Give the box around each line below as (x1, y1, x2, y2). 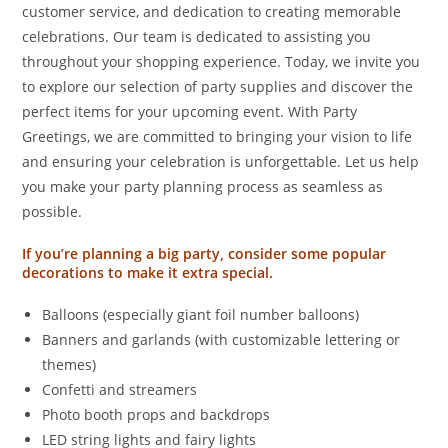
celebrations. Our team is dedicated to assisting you (22, 27, 372, 46)
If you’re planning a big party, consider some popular (22, 244, 387, 263)
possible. (22, 202, 83, 221)
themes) (42, 355, 97, 374)
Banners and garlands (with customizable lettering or (42, 330, 401, 349)
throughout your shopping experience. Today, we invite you (22, 52, 421, 71)
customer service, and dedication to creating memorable (22, 2, 402, 21)
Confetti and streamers (42, 380, 198, 399)
